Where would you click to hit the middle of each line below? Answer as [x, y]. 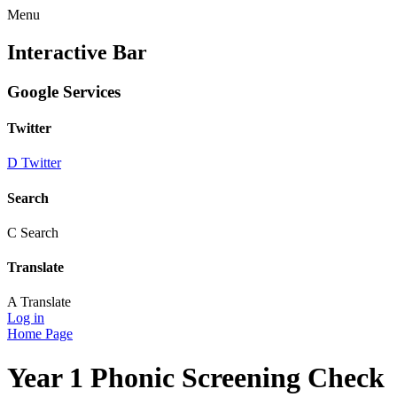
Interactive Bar [77, 52]
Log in [26, 318]
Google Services [64, 91]
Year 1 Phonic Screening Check [196, 377]
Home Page [40, 334]
